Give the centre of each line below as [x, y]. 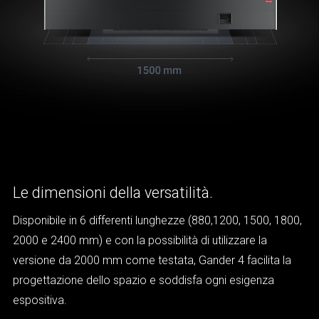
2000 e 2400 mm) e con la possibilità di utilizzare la [140, 240]
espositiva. [40, 300]
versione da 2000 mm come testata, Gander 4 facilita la [152, 260]
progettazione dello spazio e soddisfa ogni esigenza [143, 280]
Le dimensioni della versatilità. [115, 192]
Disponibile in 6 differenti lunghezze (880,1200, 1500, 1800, [157, 220]
